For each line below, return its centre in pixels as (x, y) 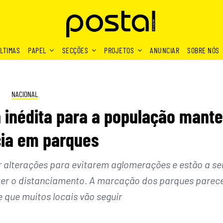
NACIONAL (24, 94)
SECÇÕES (75, 50)
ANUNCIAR (165, 50)
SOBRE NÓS (203, 50)
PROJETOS (119, 50)
